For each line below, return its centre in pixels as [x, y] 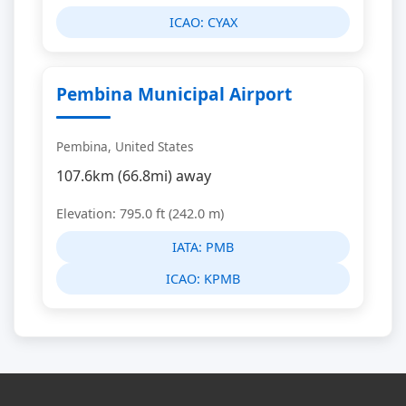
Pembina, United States [125, 146]
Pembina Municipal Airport [174, 94]
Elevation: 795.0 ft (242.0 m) [140, 213]
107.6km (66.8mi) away [134, 176]
